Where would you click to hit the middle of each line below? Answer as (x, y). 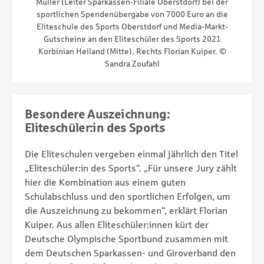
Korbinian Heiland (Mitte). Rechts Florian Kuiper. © (132, 51)
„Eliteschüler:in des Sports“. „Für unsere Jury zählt (131, 168)
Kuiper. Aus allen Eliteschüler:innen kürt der (117, 224)
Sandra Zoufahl (132, 63)
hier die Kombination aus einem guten (105, 182)
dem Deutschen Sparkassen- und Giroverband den (130, 253)
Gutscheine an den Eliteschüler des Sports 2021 (132, 39)
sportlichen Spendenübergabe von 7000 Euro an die (132, 14)
